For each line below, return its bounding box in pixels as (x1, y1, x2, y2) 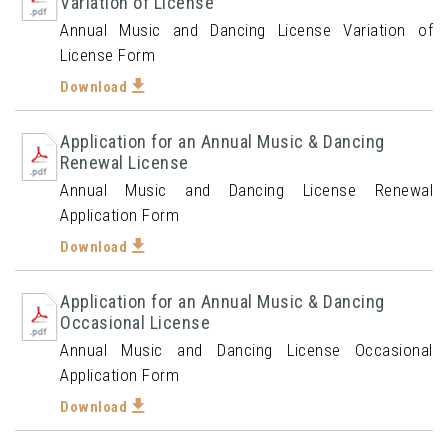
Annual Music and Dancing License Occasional (60, 340, 433, 360)
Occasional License (60, 312, 210, 333)
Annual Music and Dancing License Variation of (60, 20, 433, 40)
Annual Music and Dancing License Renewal (60, 180, 433, 200)
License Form (60, 45, 155, 65)
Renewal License (60, 152, 189, 173)
